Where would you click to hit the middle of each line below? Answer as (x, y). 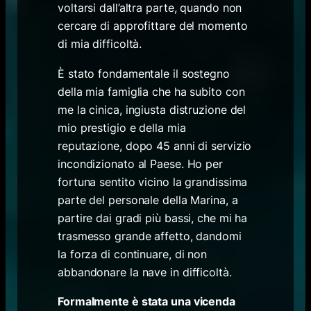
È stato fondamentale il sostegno (144, 73)
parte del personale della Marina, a (148, 200)
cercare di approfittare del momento (153, 25)
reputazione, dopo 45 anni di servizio (155, 145)
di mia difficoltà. (100, 43)
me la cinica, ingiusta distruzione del (152, 109)
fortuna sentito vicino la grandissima (153, 182)
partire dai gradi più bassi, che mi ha (153, 218)
